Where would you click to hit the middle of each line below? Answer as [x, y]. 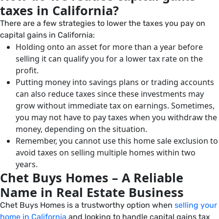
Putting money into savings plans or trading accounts [115, 82]
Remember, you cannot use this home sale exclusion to [117, 141]
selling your [196, 205]
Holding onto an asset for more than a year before [109, 47]
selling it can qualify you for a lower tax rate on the [109, 59]
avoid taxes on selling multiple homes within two [106, 153]
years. [29, 164]
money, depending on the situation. [84, 129]
